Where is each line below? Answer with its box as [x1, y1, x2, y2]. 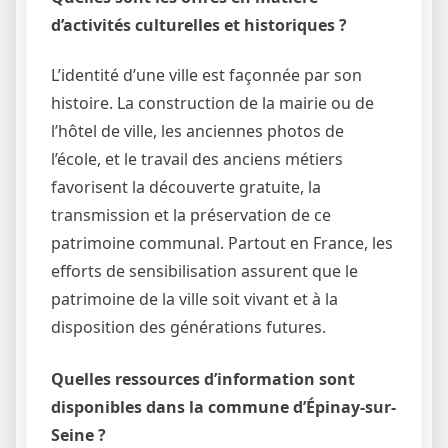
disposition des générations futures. [51, 315, 326, 338]
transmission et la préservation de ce [51, 203, 331, 226]
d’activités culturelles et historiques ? [51, 14, 347, 37]
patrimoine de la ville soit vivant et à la [51, 287, 338, 310]
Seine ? [51, 423, 106, 446]
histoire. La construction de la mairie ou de [51, 91, 374, 114]
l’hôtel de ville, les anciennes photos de [51, 119, 344, 142]
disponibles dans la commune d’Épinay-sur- [51, 395, 396, 418]
